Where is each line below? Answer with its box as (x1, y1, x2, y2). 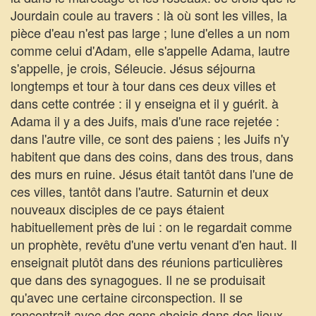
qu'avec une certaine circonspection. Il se (11, 288, 243, 306)
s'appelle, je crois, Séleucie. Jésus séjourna (11, 59, 255, 77)
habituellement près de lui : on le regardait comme (11, 217, 292, 236)
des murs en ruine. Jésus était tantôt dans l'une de (11, 164, 293, 183)
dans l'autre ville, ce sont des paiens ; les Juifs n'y (11, 129, 289, 147)
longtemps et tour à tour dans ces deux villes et (11, 76, 276, 95)
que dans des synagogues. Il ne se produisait (11, 270, 265, 288)
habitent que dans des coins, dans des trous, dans (11, 147, 293, 165)
